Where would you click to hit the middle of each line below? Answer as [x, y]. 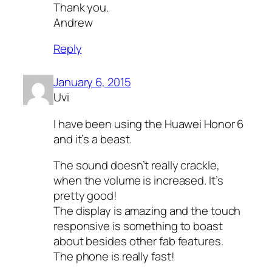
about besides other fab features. [138, 241]
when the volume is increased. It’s [138, 180]
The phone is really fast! [114, 256]
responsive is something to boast [138, 226]
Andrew [73, 22]
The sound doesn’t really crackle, [137, 165]
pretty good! [85, 195]
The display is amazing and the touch [147, 211]
